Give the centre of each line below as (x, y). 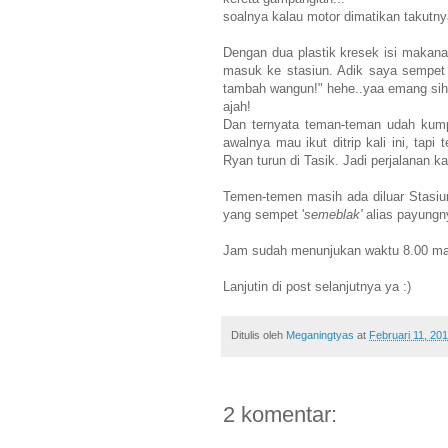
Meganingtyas (320, 334)
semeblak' (335, 214)
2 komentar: (280, 415)
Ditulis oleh (258, 334)
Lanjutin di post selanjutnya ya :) (317, 286)
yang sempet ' (263, 214)
